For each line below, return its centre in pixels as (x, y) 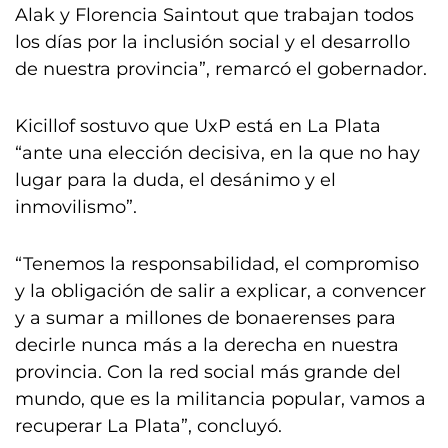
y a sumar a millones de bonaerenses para (205, 318)
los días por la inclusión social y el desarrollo (212, 42)
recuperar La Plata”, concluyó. (148, 426)
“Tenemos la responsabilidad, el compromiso (217, 264)
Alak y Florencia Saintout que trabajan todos (214, 15)
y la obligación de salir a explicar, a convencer (220, 291)
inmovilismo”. (76, 207)
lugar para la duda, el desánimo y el (175, 180)
